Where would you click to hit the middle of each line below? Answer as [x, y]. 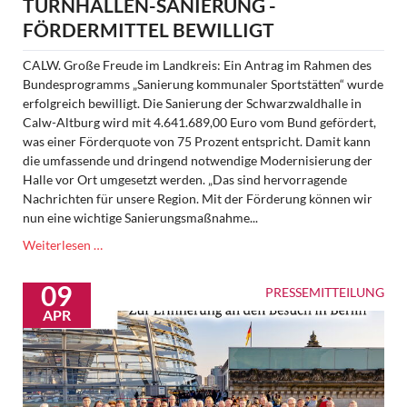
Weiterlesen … [62, 244]
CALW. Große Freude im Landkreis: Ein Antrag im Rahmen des [197, 65]
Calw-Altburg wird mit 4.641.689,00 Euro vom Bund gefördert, [199, 122]
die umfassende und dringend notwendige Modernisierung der [197, 160]
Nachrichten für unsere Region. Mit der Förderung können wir [197, 198]
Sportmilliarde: [144, 243]
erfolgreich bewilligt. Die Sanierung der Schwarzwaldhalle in [192, 103]
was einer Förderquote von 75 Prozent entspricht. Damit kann [196, 141]
